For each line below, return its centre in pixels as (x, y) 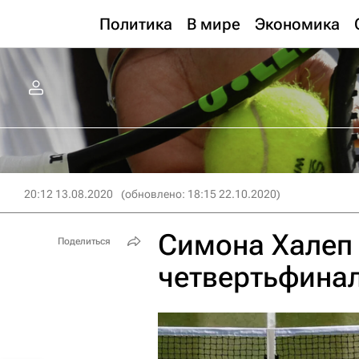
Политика (136, 24)
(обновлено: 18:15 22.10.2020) (201, 194)
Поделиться (84, 241)
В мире (214, 24)
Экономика (297, 24)
